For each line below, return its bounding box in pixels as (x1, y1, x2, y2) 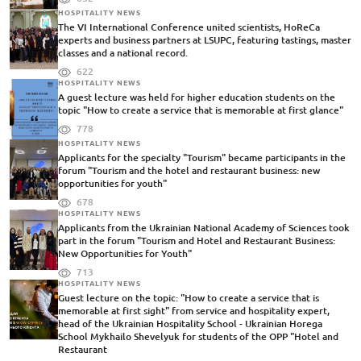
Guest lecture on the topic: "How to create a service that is (58, 293, 319, 304)
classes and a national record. (58, 48, 188, 59)
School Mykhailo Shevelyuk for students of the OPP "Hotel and (58, 331, 338, 342)
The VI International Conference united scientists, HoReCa (58, 22, 320, 33)
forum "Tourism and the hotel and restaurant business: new (58, 165, 320, 176)
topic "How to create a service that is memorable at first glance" (58, 105, 343, 116)
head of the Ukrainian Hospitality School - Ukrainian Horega (58, 318, 322, 330)
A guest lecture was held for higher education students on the (58, 92, 335, 103)
